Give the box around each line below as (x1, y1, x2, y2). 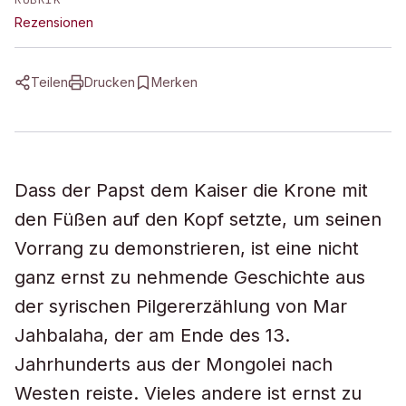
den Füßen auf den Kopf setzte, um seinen (14, 208, 382, 230)
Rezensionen (14, 14, 93, 30)
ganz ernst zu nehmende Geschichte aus (14, 266, 365, 288)
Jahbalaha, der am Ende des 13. (14, 324, 290, 346)
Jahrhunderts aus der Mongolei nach (14, 353, 333, 375)
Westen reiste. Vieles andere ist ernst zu (14, 382, 362, 404)
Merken (151, 74, 198, 90)
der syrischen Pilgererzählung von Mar (14, 295, 347, 317)
